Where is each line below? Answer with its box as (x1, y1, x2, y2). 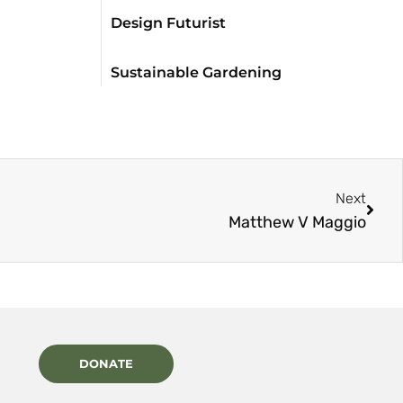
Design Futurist (111, 13, 226, 31)
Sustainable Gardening (111, 63, 282, 81)
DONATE (78, 356, 133, 372)
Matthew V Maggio (228, 211, 366, 232)
